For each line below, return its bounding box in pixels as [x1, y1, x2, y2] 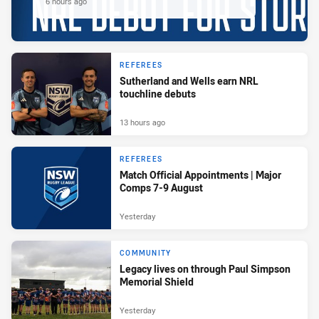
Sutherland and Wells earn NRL [120, 73, 258, 88]
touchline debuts [120, 86, 196, 100]
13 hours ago [120, 117, 165, 128]
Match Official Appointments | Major [120, 167, 281, 182]
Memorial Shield [120, 274, 194, 288]
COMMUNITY [120, 248, 172, 258]
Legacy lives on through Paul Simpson [120, 261, 291, 276]
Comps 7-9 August [120, 180, 203, 194]
